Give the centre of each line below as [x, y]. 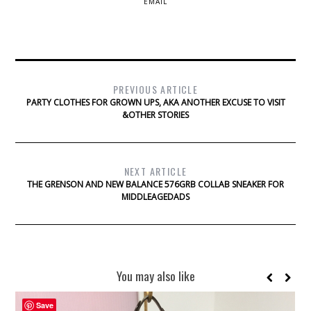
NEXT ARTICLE [155, 171]
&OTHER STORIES [155, 115]
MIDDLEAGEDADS [155, 196]
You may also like [155, 275]
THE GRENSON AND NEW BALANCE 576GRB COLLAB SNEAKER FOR [155, 184]
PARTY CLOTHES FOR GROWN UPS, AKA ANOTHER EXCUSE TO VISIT [155, 102]
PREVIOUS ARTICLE [155, 89]
